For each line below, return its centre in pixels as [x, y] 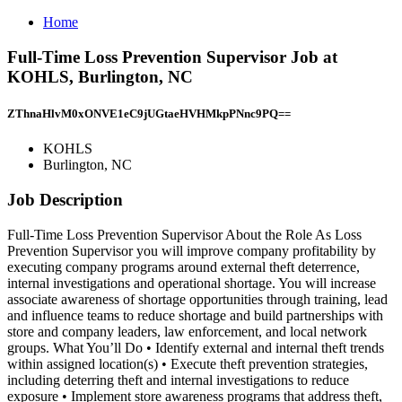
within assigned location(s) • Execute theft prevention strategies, [188, 363]
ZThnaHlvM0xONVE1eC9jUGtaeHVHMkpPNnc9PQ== [149, 113]
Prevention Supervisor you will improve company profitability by [192, 250]
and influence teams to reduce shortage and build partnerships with [195, 315]
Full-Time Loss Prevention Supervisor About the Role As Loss [184, 234]
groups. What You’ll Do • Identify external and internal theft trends [196, 347]
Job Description [65, 199]
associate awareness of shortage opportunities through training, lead [197, 299]
